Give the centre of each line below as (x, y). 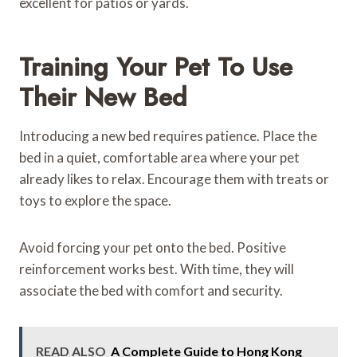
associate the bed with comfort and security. (151, 290)
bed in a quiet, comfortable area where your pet (159, 157)
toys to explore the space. (95, 200)
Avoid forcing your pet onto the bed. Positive (153, 247)
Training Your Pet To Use (156, 67)
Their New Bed (103, 97)
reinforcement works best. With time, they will (157, 269)
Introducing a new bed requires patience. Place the (168, 135)
